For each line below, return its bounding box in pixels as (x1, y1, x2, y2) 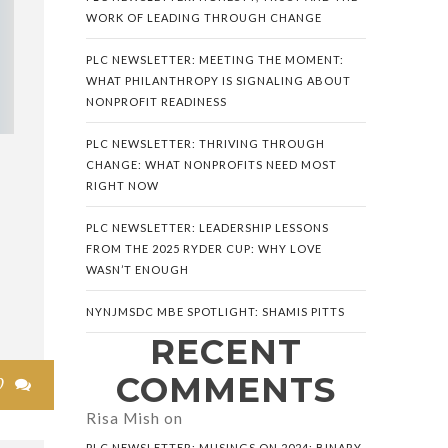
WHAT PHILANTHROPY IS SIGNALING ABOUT (86, 74, 351, 87)
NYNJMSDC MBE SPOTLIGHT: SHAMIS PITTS (86, 305, 345, 318)
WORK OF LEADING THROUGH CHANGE (86, 11, 322, 24)
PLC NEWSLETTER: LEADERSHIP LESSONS (86, 221, 329, 234)
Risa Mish (86, 409, 160, 427)
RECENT (150, 331, 302, 373)
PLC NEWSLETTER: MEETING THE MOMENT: (86, 53, 344, 66)
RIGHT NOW (86, 179, 159, 192)
